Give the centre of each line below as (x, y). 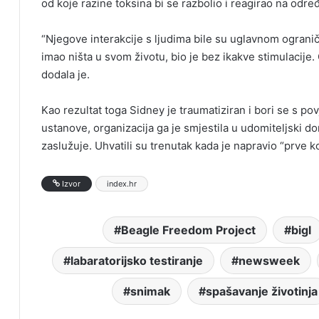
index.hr (122, 184)
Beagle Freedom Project (188, 230)
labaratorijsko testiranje (137, 261)
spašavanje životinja (261, 292)
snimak (150, 292)
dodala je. (66, 75)
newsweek (269, 261)
